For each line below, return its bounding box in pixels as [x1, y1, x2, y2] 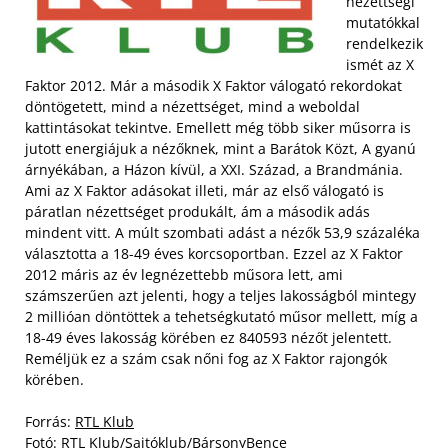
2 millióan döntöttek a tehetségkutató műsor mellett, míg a [25, 307, 418, 326]
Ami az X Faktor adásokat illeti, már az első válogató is [25, 181, 384, 200]
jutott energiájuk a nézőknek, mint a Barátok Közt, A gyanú [25, 139, 416, 158]
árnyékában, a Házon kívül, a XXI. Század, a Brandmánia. [25, 160, 403, 179]
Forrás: [25, 412, 75, 431]
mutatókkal [346, 13, 420, 32]
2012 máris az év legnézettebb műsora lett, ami [25, 265, 343, 284]
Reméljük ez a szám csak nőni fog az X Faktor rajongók [25, 349, 387, 368]
